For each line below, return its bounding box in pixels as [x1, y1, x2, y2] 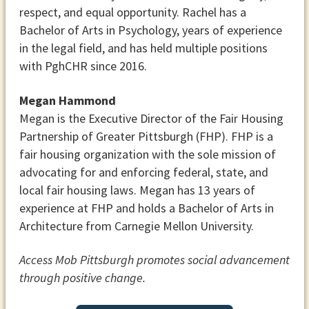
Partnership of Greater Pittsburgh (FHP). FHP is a [19, 128, 273, 144]
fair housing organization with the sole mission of [19, 146, 276, 162]
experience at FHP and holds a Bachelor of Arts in [19, 199, 274, 216]
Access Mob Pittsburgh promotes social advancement [19, 252, 290, 268]
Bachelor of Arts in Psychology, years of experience [19, 22, 282, 39]
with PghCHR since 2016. [19, 58, 147, 74]
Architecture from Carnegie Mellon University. [19, 217, 254, 234]
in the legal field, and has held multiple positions [19, 40, 268, 57]
